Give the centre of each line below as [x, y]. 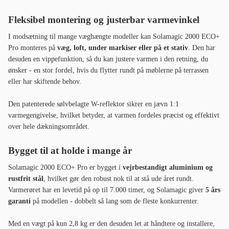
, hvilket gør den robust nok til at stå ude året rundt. [119, 179]
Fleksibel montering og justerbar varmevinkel [104, 20]
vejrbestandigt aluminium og [168, 168]
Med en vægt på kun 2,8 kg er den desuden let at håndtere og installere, [111, 224]
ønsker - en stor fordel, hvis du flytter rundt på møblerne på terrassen [108, 71]
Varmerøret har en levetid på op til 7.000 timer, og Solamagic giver [107, 190]
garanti [19, 201]
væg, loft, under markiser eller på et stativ [123, 48]
